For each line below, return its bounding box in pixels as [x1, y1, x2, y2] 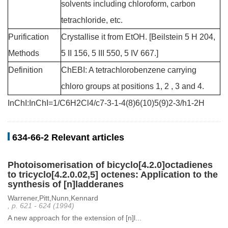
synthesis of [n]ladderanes [8, 179, 124, 189]
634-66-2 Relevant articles [12, 132, 124, 142]
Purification [8, 33, 49, 41]
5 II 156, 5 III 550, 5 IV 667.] [61, 49, 158, 58]
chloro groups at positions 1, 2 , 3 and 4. [61, 82, 204, 91]
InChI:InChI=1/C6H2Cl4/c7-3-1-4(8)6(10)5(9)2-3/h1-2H [8, 99, 205, 107]
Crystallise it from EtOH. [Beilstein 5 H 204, [61, 33, 215, 41]
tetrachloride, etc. [61, 16, 123, 24]
